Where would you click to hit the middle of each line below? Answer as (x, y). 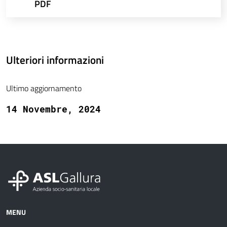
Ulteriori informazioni (55, 60)
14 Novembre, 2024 (53, 109)
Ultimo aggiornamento (44, 88)
